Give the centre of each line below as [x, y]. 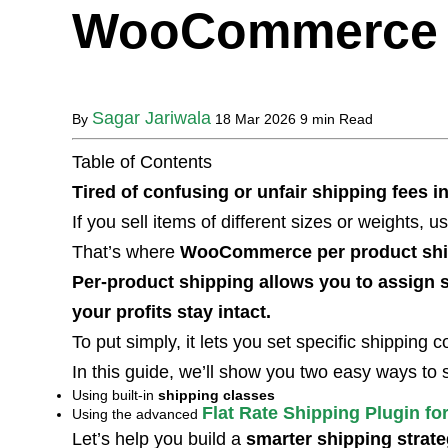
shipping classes [216, 395]
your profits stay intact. [174, 312]
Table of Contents [142, 162]
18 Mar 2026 [257, 119]
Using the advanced [137, 414]
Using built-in [115, 395]
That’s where [126, 252]
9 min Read [336, 119]
